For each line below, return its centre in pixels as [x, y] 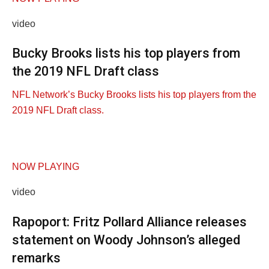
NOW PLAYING [46, 166]
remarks [36, 258]
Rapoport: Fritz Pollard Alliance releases [129, 222]
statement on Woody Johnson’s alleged [126, 240]
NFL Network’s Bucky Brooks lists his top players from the [134, 94]
